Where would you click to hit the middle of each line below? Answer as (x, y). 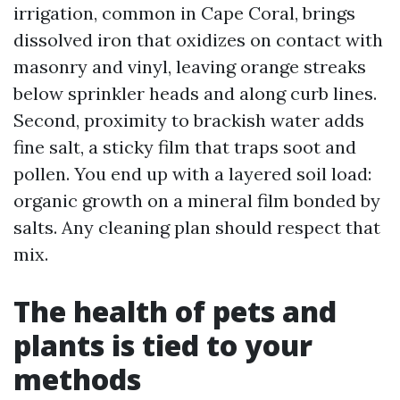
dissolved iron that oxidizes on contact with (198, 40)
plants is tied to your (163, 345)
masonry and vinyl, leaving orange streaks (190, 67)
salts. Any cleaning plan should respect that (197, 227)
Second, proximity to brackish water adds (189, 120)
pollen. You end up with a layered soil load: (192, 174)
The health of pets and (175, 311)
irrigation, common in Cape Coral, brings (184, 13)
